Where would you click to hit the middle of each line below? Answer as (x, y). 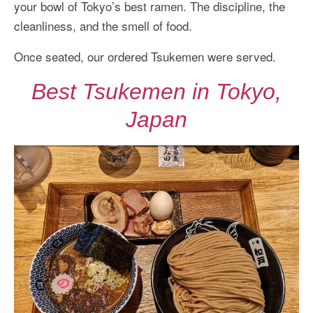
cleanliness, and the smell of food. (103, 25)
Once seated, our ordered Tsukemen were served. (145, 56)
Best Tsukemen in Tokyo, (156, 91)
